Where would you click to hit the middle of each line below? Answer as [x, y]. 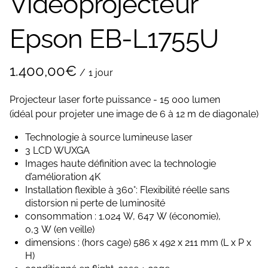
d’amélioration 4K [63, 177]
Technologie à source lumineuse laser [109, 137]
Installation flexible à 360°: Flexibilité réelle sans [127, 190]
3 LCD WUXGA [57, 150]
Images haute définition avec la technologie [121, 164]
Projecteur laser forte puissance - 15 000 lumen [115, 100]
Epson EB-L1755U [114, 39]
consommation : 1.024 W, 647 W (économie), [123, 216]
